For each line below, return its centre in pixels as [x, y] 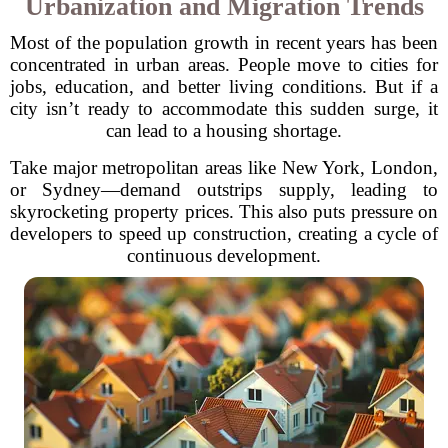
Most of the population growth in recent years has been [224, 42]
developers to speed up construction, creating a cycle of [224, 233]
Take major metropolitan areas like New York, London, [224, 167]
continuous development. [224, 255]
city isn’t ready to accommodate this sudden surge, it [224, 108]
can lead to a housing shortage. [224, 130]
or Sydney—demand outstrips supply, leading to [224, 189]
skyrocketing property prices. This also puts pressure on [224, 211]
